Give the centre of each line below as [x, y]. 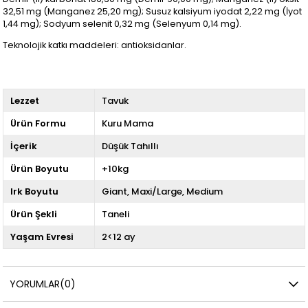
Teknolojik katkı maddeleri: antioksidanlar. [95, 45]
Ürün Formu [38, 123]
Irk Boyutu [35, 191]
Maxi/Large [156, 191]
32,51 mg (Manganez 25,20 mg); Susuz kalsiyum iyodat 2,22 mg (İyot [153, 12]
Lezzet [25, 100]
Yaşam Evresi [42, 236]
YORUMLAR [35, 284]
